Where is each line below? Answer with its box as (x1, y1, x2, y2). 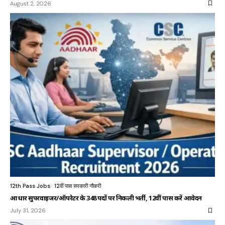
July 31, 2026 (10, 207, 46, 214)
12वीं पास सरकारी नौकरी (54, 182, 101, 190)
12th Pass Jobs (10, 182, 50, 190)
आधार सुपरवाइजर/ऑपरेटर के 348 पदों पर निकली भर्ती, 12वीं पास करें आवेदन (10, 193, 202, 203)
